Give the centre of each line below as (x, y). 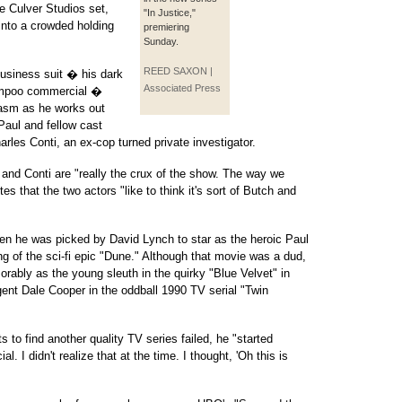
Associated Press (182, 88)
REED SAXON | (178, 71)
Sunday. (161, 41)
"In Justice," (170, 13)
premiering (166, 27)
